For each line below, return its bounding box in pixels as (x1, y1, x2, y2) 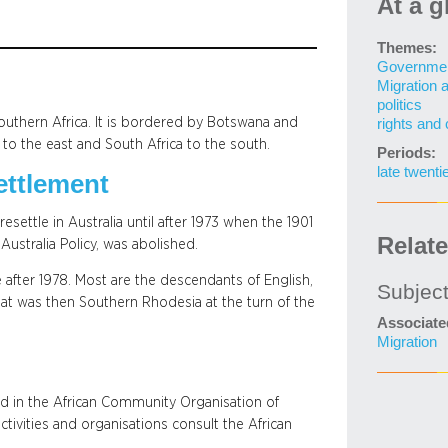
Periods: (376, 145, 436, 161)
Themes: (376, 40, 437, 56)
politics (376, 97, 422, 113)
